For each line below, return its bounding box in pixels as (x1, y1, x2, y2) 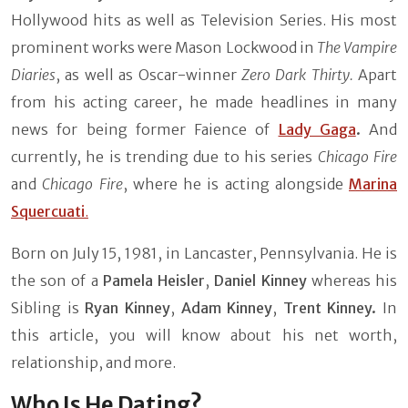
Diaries (11, 66, 56, 84)
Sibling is (11, 299, 86, 317)
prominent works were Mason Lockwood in (11, 38, 317, 56)
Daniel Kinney (209, 271, 307, 290)
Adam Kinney (180, 299, 273, 317)
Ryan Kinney (85, 299, 170, 317)
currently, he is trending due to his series (11, 148, 313, 166)
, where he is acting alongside (122, 175, 343, 193)
